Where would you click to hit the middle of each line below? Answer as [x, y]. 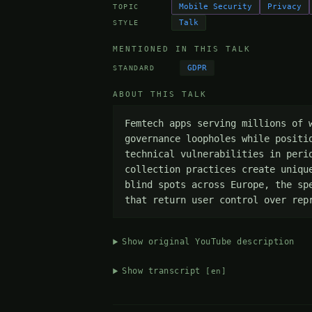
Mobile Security [216, 7]
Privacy [285, 7]
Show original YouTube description [208, 242]
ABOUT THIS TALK [160, 95]
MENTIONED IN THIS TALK [182, 49]
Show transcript [164, 271]
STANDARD [134, 68]
